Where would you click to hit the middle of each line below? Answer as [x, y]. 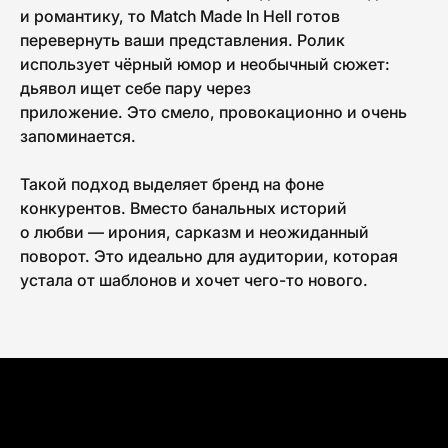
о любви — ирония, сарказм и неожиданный [194, 231]
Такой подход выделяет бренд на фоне [172, 183]
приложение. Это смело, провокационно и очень [213, 111]
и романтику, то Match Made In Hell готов [180, 15]
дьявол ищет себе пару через [135, 87]
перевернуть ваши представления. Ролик [182, 39]
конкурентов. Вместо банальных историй [183, 207]
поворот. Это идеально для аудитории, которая [209, 255]
